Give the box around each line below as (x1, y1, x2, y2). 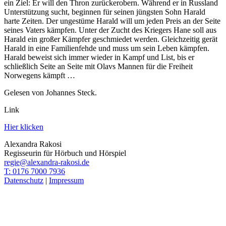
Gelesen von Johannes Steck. (4, 88, 97, 97)
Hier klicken (4, 122, 43, 131)
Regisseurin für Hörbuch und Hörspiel (4, 148, 126, 157)
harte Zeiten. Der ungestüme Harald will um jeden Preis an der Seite (4, 16, 220, 25)
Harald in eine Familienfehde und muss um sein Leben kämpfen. (4, 43, 209, 52)
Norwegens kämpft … (4, 71, 75, 80)
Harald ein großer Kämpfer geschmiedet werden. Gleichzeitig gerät (4, 34, 217, 43)
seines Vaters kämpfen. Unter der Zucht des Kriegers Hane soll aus (4, 25, 216, 34)
